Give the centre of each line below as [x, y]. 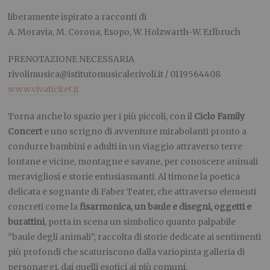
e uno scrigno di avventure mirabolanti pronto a [145, 132]
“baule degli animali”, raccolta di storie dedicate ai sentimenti [135, 237]
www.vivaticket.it [44, 89]
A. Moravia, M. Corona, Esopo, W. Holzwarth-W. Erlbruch [124, 32]
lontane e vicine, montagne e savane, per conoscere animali [133, 162]
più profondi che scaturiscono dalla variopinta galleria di [127, 252]
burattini [27, 222]
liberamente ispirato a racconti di [77, 17]
